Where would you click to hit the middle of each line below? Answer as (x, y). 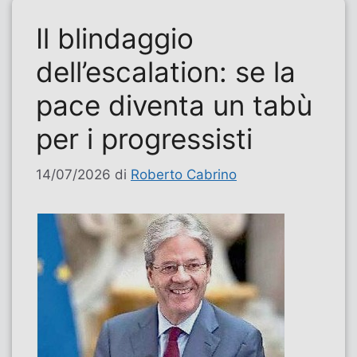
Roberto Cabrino (184, 174)
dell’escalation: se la (166, 72)
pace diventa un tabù (174, 106)
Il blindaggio (115, 39)
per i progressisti (144, 139)
